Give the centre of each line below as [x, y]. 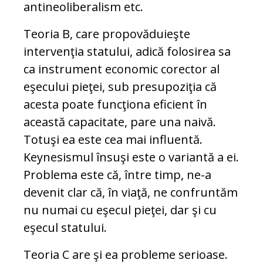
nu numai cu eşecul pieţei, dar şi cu [120, 210]
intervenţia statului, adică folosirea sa [127, 52]
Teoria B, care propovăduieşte [107, 34]
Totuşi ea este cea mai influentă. [113, 140]
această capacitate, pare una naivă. [120, 122]
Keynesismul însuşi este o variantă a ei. [131, 157]
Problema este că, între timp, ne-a [117, 175]
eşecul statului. [65, 228]
